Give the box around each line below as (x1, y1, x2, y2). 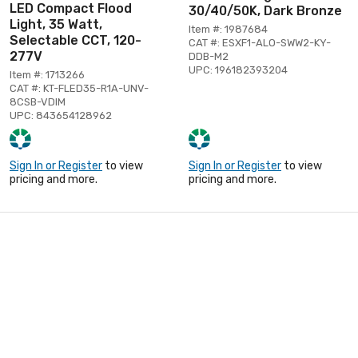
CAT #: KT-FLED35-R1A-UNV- (10, 82, 149, 94)
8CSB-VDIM (10, 95, 66, 108)
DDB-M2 (189, 50, 229, 62)
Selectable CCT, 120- (10, 32, 141, 48)
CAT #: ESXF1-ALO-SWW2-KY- (189, 36, 331, 49)
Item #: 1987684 (189, 22, 268, 35)
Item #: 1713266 (10, 68, 85, 81)
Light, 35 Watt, (10, 16, 102, 32)
